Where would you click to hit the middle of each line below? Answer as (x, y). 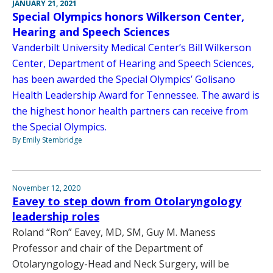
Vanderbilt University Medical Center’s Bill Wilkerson (132, 48)
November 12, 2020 (46, 188)
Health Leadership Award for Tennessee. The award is (136, 95)
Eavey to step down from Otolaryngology (127, 201)
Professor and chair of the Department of (108, 248)
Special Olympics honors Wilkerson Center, (128, 17)
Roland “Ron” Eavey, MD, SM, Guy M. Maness (114, 232)
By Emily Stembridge (47, 140)
